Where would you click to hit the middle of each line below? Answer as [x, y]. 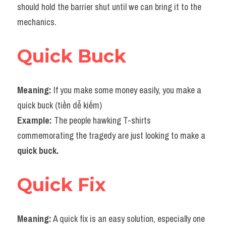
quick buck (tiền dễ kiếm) [60, 105]
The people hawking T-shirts [102, 120]
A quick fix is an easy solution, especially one [128, 219]
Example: [36, 120]
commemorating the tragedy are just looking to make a [111, 135]
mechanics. [37, 22]
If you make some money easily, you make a [126, 90]
